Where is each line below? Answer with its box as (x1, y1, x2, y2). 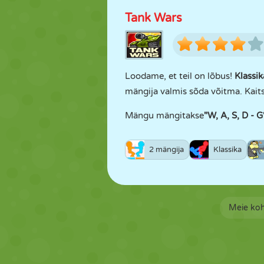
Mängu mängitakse (125, 110, 204, 121)
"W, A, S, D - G (204, 110, 263, 121)
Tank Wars (125, 11, 182, 25)
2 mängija (149, 145, 184, 154)
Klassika (213, 145, 242, 154)
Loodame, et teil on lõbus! (125, 71, 235, 81)
